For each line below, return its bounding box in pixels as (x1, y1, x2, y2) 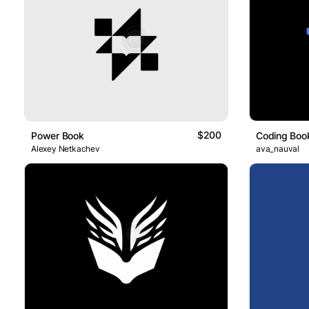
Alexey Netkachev (31, 143, 100, 154)
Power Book (31, 129, 84, 141)
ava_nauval (256, 143, 299, 154)
